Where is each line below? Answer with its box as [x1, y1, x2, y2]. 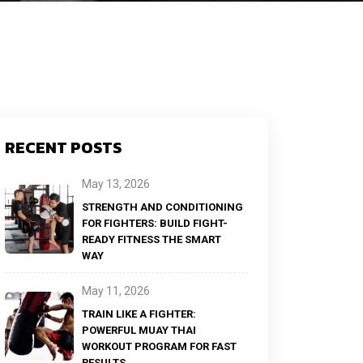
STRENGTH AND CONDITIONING [82, 201, 243, 213]
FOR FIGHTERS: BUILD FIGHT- [82, 217, 228, 229]
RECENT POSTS [5, 135, 122, 160]
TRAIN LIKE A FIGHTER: [82, 308, 196, 320]
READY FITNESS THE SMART [82, 233, 221, 246]
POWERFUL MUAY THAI [82, 324, 196, 336]
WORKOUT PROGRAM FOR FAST [82, 340, 237, 352]
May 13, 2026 [82, 177, 150, 190]
